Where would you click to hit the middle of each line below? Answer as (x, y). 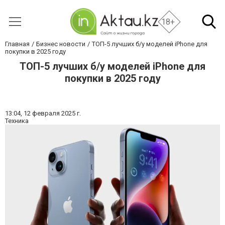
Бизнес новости (61, 44)
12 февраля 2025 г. (52, 113)
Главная (17, 44)
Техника (17, 121)
